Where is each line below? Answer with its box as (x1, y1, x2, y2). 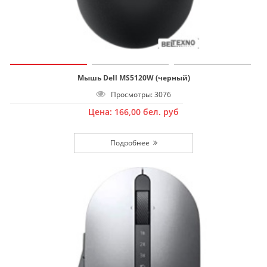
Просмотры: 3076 (105, 89, 171, 100)
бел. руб (143, 106, 179, 118)
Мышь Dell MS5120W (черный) (77, 73, 190, 83)
